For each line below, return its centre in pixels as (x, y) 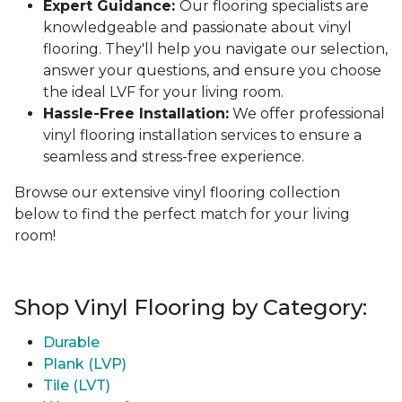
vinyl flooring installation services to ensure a (202, 135)
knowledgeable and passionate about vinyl (197, 28)
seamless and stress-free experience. (174, 157)
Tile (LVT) (77, 386)
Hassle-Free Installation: (136, 114)
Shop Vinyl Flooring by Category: (191, 308)
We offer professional (307, 114)
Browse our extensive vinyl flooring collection (177, 193)
